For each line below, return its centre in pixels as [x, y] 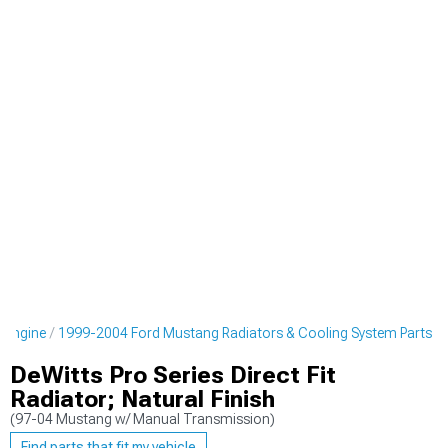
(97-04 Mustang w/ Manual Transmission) [142, 419]
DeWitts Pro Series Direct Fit [173, 375]
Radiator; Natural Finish [142, 399]
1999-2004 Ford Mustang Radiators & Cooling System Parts [245, 333]
